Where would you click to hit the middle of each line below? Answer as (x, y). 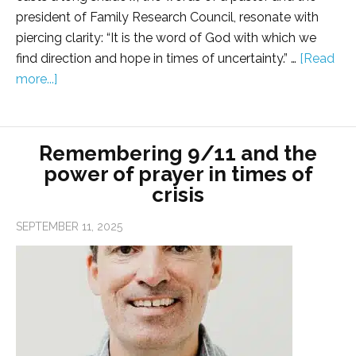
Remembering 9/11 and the (178, 154)
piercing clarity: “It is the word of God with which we (166, 38)
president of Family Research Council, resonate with (167, 17)
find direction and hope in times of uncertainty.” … (158, 59)
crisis (178, 195)
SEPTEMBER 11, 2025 (69, 227)
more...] (37, 79)
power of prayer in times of (178, 174)
